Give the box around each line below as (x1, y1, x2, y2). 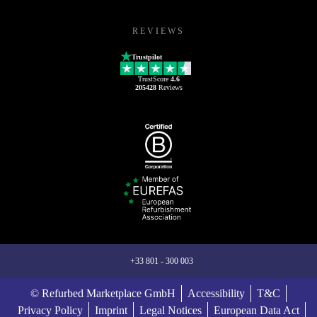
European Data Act (213, 299, 299, 311)
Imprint (94, 299, 127, 311)
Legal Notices (139, 299, 202, 311)
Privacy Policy (17, 299, 83, 311)
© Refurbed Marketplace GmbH (30, 282, 175, 294)
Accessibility (188, 282, 245, 294)
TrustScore (137, 69, 171, 77)
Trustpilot (132, 47, 162, 56)
